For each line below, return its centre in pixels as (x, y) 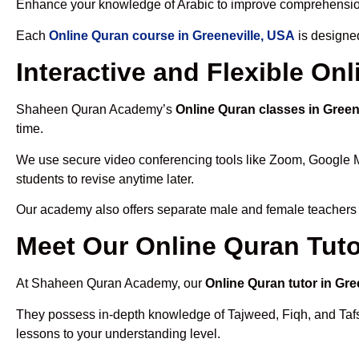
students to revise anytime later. (105, 179)
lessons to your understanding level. (118, 333)
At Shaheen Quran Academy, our (111, 284)
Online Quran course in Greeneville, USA (172, 35)
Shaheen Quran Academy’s (96, 110)
